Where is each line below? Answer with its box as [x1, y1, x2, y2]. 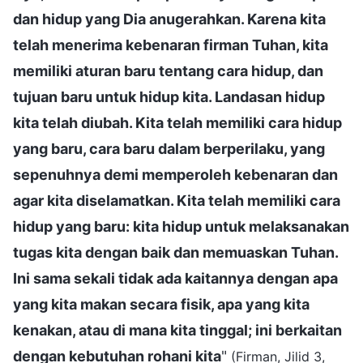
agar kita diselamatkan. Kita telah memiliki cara [13, 191, 340, 209]
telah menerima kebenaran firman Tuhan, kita [13, 36, 328, 53]
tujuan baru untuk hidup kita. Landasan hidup [13, 88, 325, 105]
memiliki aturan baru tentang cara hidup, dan [13, 62, 323, 79]
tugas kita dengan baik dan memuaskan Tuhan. [13, 243, 338, 261]
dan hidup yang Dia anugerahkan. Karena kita [13, 10, 326, 28]
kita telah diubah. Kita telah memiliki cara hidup [13, 113, 342, 131]
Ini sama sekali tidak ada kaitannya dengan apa [13, 269, 338, 287]
